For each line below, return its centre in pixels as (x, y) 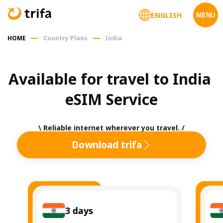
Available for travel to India (110, 79)
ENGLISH (166, 15)
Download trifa (107, 145)
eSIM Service (111, 99)
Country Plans (65, 38)
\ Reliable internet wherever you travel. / (111, 128)
